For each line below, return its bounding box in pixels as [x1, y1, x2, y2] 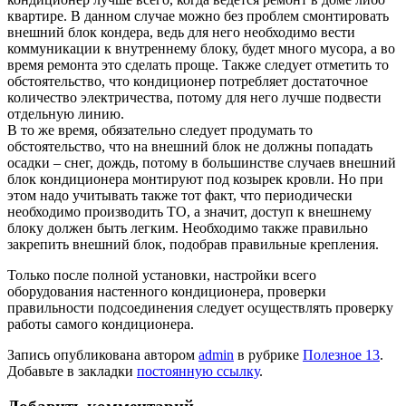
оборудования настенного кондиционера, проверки [7, 284, 326, 300]
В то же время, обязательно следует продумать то [7, 122, 313, 139]
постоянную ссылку [137, 363, 259, 380]
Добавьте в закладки [7, 363, 137, 380]
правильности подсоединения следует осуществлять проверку [7, 300, 393, 316]
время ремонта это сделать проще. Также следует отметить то [7, 57, 389, 73]
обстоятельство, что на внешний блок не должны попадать [7, 139, 372, 155]
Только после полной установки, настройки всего [7, 267, 316, 284]
